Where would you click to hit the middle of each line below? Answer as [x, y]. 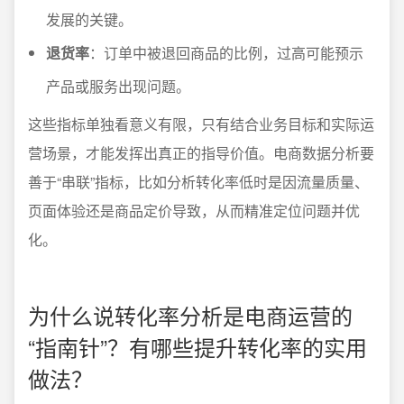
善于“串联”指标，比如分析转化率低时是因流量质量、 [198, 182]
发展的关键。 [89, 19]
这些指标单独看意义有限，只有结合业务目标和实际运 [201, 124]
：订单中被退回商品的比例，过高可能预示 [226, 53]
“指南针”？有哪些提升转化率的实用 [197, 347]
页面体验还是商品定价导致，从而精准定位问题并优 [194, 211]
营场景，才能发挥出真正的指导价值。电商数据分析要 [201, 153]
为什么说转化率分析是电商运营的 [190, 315]
